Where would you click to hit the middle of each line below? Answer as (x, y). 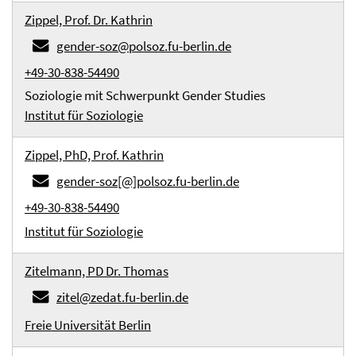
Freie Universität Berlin (88, 325)
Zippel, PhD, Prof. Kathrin (94, 155)
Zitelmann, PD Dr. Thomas (97, 271)
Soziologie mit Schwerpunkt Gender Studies (145, 95)
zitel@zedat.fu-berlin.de (122, 297)
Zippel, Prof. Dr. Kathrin (89, 20)
